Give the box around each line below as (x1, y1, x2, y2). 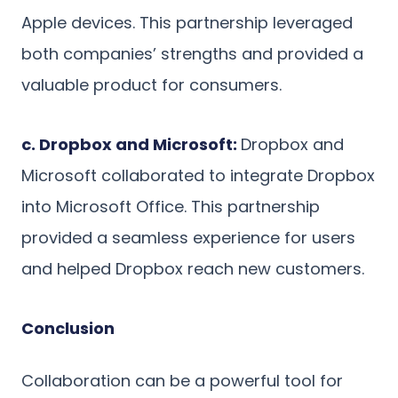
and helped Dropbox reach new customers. (21, 257, 364, 280)
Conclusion (21, 316, 115, 339)
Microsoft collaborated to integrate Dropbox (21, 163, 375, 187)
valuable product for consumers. (21, 73, 282, 96)
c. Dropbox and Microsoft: (21, 132, 241, 155)
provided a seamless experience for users (21, 226, 355, 249)
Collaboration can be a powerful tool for (21, 369, 343, 392)
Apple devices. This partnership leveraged (21, 11, 353, 34)
